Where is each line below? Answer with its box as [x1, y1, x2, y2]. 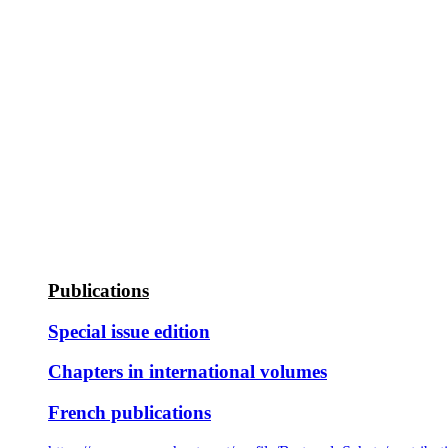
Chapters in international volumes [48, 361, 327, 383]
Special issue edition [48, 320, 210, 342]
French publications [48, 401, 211, 423]
